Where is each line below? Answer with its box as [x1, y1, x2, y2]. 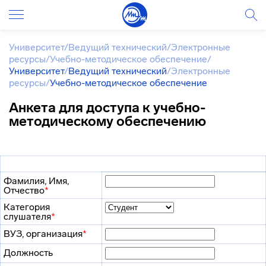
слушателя [4, 211, 51, 222]
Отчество [4, 185, 45, 196]
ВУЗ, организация [4, 228, 83, 239]
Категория [4, 201, 50, 213]
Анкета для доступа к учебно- [9, 99, 205, 116]
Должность [4, 247, 53, 258]
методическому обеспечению [9, 113, 206, 129]
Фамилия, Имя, [4, 175, 69, 186]
